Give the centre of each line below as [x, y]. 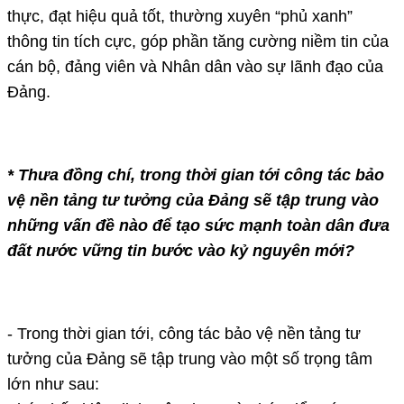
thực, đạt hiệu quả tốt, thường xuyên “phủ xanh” [180, 16]
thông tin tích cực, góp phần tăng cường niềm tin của [198, 41]
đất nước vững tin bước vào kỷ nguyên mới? [181, 250]
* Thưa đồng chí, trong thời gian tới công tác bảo [196, 174]
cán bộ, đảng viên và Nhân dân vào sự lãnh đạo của [195, 66]
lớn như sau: [53, 384]
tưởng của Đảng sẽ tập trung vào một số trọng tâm [190, 358]
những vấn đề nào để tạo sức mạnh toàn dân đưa [198, 225]
